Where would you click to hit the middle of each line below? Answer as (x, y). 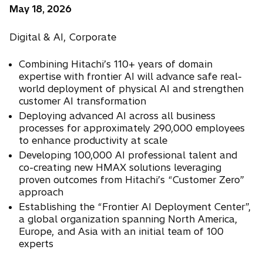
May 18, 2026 (41, 9)
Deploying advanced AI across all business (117, 116)
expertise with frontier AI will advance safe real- (130, 77)
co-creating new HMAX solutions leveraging (120, 168)
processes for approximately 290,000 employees (132, 128)
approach (41, 192)
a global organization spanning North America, (128, 219)
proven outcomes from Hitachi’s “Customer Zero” (131, 180)
